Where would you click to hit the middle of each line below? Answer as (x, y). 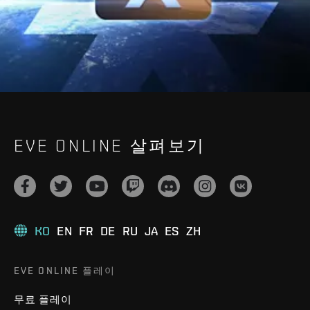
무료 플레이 (43, 299)
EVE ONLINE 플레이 (65, 271)
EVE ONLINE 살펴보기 (110, 145)
